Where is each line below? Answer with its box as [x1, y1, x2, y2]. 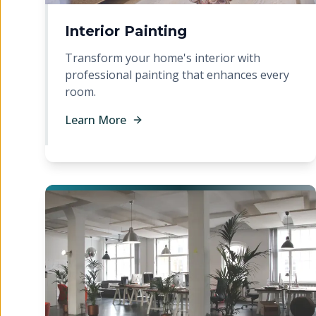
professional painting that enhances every [65, 67, 289, 83]
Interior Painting [65, 23, 187, 39]
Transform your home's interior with [65, 50, 260, 66]
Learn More [65, 112, 126, 128]
